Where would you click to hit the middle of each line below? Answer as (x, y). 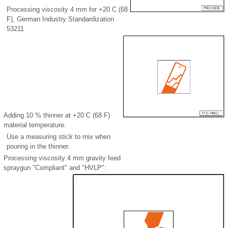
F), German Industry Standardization (60, 19)
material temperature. (35, 125)
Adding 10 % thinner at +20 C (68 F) (57, 116)
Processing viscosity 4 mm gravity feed (62, 158)
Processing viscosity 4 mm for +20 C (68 (67, 10)
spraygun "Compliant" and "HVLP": (55, 168)
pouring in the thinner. (38, 147)
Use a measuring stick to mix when (59, 137)
